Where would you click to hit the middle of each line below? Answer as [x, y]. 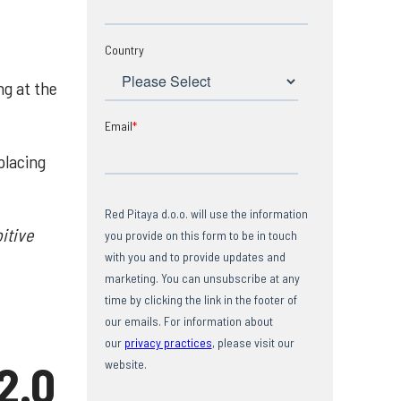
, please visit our [253, 342]
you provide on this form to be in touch [200, 235]
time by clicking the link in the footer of [200, 299]
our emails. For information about [188, 320]
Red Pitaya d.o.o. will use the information [206, 213]
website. [125, 363]
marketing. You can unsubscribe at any [202, 277]
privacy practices [168, 342]
